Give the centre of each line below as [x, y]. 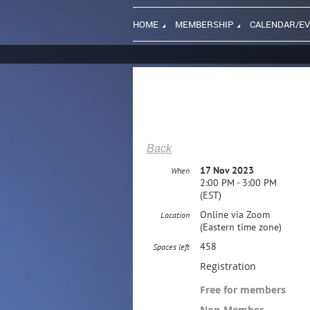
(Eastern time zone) [241, 227]
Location [175, 215]
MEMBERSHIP [204, 24]
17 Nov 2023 [227, 170]
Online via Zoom [235, 215]
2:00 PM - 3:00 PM [238, 183]
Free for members [243, 290]
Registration [228, 266]
